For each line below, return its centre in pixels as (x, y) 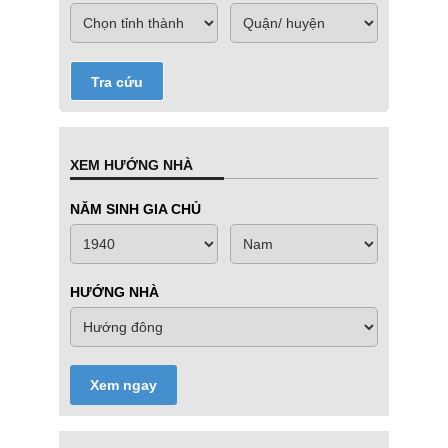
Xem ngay (123, 385)
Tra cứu (117, 82)
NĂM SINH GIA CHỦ (135, 209)
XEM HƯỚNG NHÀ (131, 165)
